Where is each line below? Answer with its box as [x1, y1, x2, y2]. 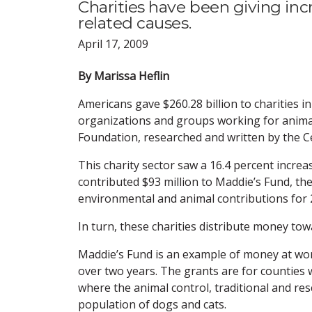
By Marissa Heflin [78, 68, 169, 84]
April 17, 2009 [78, 36, 148, 52]
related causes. [78, 13, 192, 33]
